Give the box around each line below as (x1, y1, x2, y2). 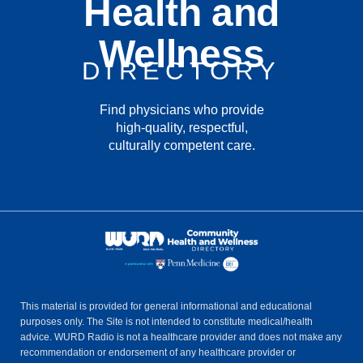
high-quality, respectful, (115, 121, 248, 135)
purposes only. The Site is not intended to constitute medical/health (20, 315, 313, 327)
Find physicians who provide (99, 103, 264, 117)
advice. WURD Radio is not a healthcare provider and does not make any (20, 331, 342, 343)
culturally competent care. (108, 139, 255, 153)
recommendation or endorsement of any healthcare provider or (20, 346, 296, 358)
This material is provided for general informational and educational (20, 300, 312, 312)
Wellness (98, 32, 265, 76)
